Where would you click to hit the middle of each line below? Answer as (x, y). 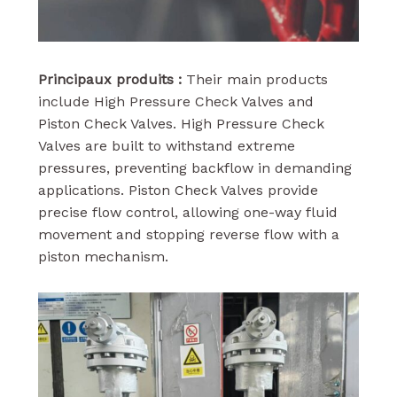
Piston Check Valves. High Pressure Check (181, 123)
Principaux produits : (112, 79)
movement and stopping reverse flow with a (188, 234)
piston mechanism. (103, 256)
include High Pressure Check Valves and (175, 101)
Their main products (257, 79)
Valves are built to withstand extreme (166, 145)
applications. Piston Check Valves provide (178, 190)
